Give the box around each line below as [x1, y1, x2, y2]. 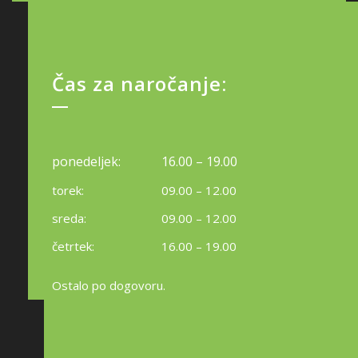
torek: [52, 182, 84, 198]
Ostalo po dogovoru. [52, 277, 165, 293]
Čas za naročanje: [52, 70, 227, 97]
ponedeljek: [52, 153, 121, 170]
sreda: [52, 210, 86, 226]
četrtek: [52, 238, 94, 254]
